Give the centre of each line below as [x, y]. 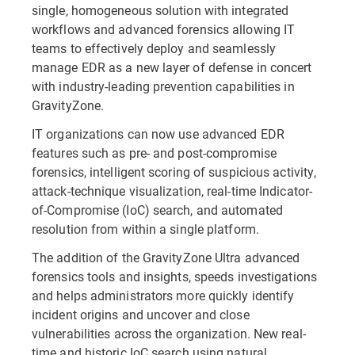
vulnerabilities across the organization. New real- [169, 333]
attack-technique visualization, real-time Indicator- [172, 191]
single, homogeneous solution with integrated [160, 10]
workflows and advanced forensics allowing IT [164, 29]
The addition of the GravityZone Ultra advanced [166, 257]
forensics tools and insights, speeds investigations [174, 276]
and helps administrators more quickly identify [163, 295]
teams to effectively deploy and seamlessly [154, 48]
